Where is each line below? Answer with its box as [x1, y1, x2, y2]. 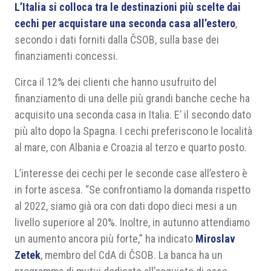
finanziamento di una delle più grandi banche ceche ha [15, 92, 250, 105]
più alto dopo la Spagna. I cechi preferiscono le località [15, 125, 252, 137]
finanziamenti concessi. [15, 50, 118, 62]
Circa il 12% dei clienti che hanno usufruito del [15, 76, 217, 88]
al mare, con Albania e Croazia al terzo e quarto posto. [15, 141, 247, 154]
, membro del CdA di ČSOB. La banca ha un [41, 249, 223, 261]
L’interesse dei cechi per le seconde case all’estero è [15, 167, 247, 180]
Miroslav [195, 232, 235, 245]
